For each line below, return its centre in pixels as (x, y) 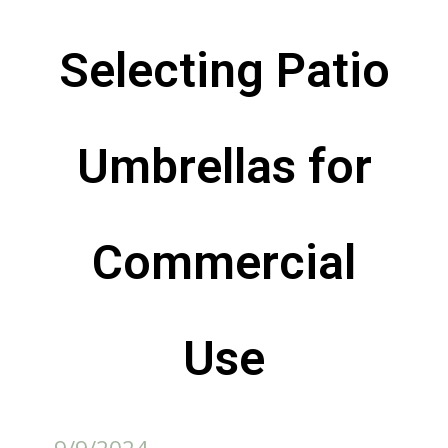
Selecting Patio (224, 70)
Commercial (224, 262)
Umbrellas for (224, 166)
